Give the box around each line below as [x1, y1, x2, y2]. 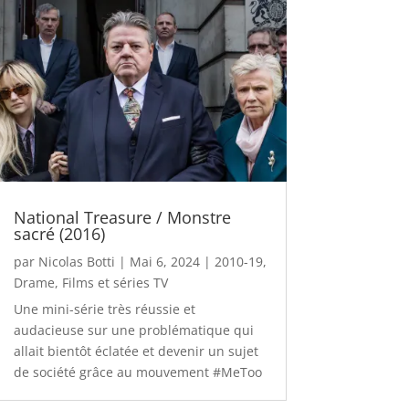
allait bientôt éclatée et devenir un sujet [13, 342, 258, 361]
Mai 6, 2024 [129, 253, 200, 271]
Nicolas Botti [37, 253, 115, 271]
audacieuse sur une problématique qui [13, 321, 254, 340]
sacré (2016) [13, 223, 105, 246]
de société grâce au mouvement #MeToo [13, 363, 262, 382]
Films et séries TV [61, 274, 168, 292]
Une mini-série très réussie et [13, 300, 195, 319]
